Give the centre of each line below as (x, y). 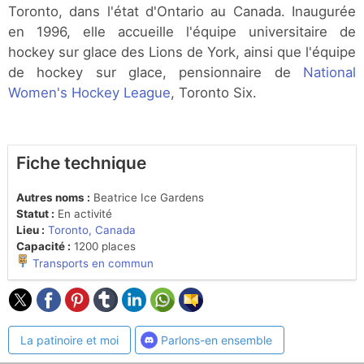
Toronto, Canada (92, 230)
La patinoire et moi (69, 340)
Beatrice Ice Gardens (147, 198)
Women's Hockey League (89, 93)
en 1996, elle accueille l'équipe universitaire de (182, 32)
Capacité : (43, 247)
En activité (83, 214)
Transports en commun (91, 264)
